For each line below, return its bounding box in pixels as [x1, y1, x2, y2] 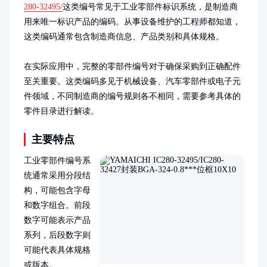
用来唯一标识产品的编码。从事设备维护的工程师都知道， [24, 17, 241, 26]
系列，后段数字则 [24, 231, 91, 240]
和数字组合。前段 [24, 201, 91, 210]
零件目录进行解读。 [24, 107, 99, 116]
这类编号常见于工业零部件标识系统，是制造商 [63, 2, 238, 11]
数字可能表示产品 [24, 216, 91, 225]
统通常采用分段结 [24, 171, 91, 180]
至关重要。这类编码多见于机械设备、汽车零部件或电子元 [24, 77, 241, 86]
